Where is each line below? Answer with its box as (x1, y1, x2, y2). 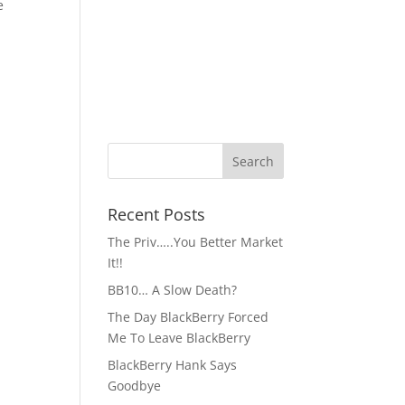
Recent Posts (108, 203, 206, 225)
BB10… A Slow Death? (108, 281, 238, 298)
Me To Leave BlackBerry (108, 329, 251, 346)
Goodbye (108, 377, 162, 394)
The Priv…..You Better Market (108, 233, 284, 250)
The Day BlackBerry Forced (108, 308, 269, 325)
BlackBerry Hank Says (108, 356, 238, 373)
